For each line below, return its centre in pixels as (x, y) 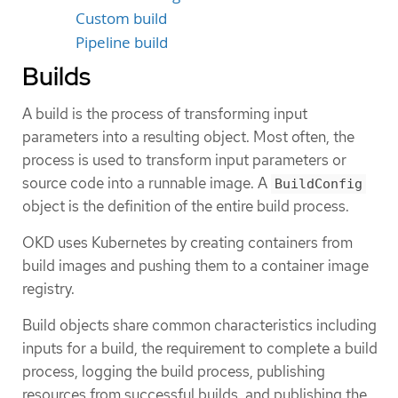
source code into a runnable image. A (147, 183)
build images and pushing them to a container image (195, 266)
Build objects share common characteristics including (199, 326)
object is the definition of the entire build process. (186, 206)
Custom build (121, 18)
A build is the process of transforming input (165, 113)
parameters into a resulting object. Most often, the (188, 136)
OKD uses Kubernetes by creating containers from (187, 243)
